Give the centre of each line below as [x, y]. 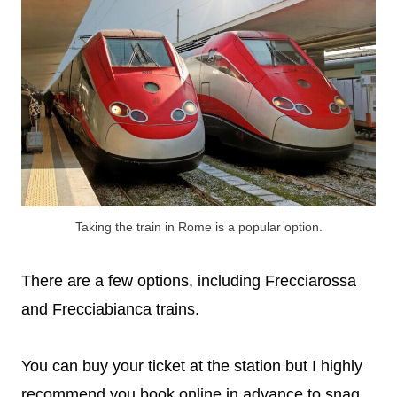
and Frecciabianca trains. [113, 309]
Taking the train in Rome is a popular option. [198, 226]
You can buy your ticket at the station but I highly [192, 366]
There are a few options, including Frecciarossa [189, 280]
